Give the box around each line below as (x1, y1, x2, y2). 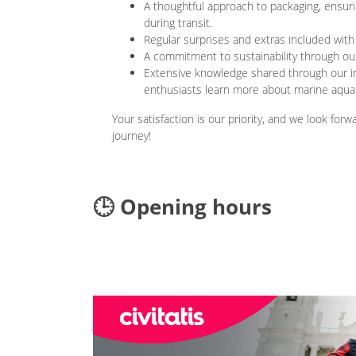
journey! (112, 127, 151, 143)
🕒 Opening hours (93, 192, 272, 221)
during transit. (144, 14, 212, 30)
